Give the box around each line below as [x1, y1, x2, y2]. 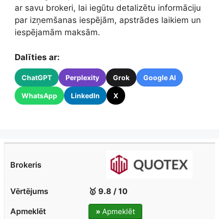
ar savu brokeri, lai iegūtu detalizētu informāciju [15, 3, 201, 13]
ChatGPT [22, 73, 52, 82]
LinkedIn [71, 91, 100, 100]
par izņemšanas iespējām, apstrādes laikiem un [15, 15, 201, 25]
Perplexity [66, 73, 99, 82]
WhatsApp [22, 91, 57, 100]
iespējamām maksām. [15, 27, 100, 38]
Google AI [143, 73, 176, 82]
